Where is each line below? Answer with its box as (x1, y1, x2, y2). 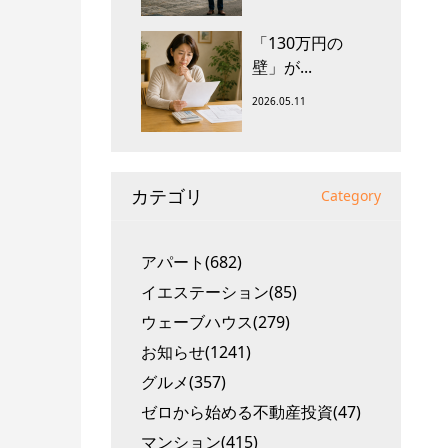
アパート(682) (141, 251, 242, 273)
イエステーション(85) (141, 281, 297, 303)
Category (321, 186, 381, 205)
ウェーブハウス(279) (141, 311, 290, 333)
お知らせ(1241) (141, 341, 251, 363)
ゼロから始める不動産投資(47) (141, 401, 361, 423)
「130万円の (252, 32, 343, 54)
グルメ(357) (141, 371, 226, 393)
